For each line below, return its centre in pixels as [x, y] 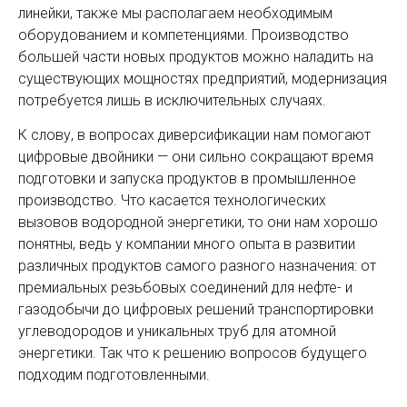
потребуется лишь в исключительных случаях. [172, 100]
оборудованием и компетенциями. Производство [184, 35]
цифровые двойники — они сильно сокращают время [196, 157]
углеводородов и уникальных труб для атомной [177, 331]
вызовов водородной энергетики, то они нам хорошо [198, 222]
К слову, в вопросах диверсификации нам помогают [194, 135]
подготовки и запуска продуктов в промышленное [187, 179]
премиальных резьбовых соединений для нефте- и [185, 288]
